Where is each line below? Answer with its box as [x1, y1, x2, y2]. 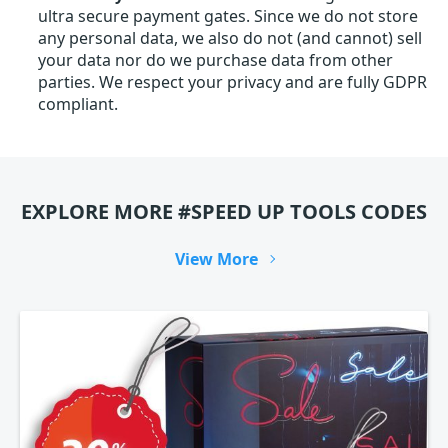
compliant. [38, 93, 118, 115]
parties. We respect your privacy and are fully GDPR [38, 71, 427, 93]
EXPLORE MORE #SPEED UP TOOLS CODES [21, 198, 427, 225]
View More [174, 248, 258, 270]
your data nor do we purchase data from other [38, 49, 393, 71]
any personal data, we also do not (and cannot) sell [38, 27, 422, 49]
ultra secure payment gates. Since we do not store [38, 5, 418, 27]
